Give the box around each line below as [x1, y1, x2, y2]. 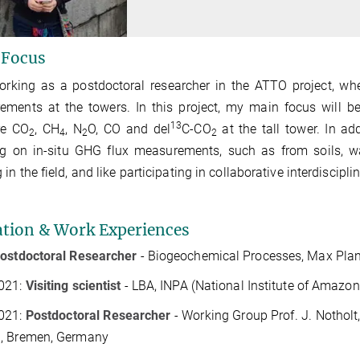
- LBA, [124, 277, 161, 293]
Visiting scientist [25, 277, 121, 293]
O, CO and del [88, 121, 171, 137]
